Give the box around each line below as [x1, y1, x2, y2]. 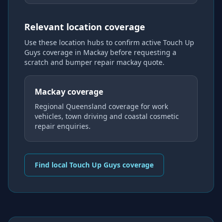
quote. [141, 57, 165, 67]
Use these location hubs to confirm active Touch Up [24, 38, 194, 47]
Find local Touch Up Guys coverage [35, 160, 154, 169]
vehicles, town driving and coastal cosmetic [35, 111, 179, 121]
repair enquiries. [35, 121, 91, 131]
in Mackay [73, 48, 108, 57]
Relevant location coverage [24, 21, 145, 33]
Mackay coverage [35, 86, 103, 97]
